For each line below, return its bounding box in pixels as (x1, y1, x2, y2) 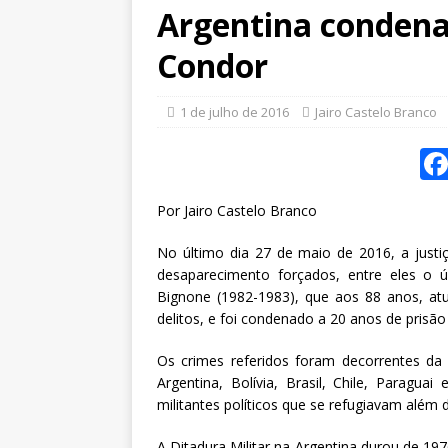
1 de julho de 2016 (180, 103, 289, 122)
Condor (157, 44, 268, 88)
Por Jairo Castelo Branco (157, 201, 317, 221)
